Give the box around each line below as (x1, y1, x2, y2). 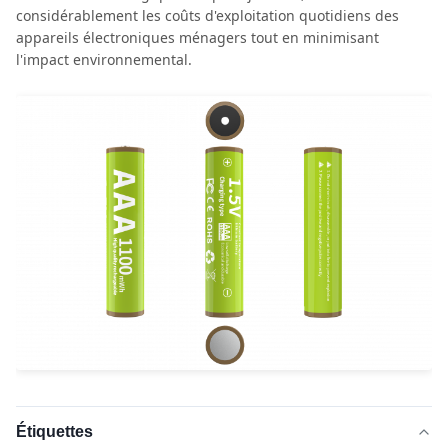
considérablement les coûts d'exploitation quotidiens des (16, 6, 399, 25)
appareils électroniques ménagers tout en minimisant (16, 28, 379, 47)
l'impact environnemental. (16, 50, 192, 69)
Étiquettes (16, 423, 93, 441)
